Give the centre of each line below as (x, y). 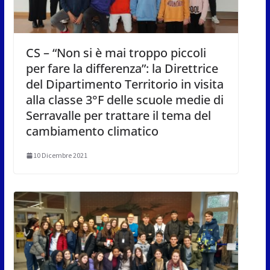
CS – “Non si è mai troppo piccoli (116, 53)
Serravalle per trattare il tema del (118, 116)
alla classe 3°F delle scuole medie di (124, 100)
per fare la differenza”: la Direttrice (122, 69)
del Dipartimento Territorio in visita (124, 84)
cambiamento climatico (92, 131)
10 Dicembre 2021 (60, 155)
